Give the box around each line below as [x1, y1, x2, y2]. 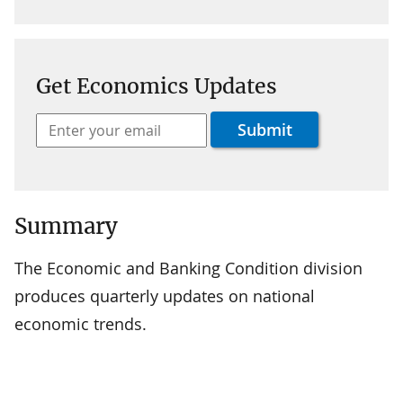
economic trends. [14, 312, 147, 335]
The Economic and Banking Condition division [14, 256, 363, 279]
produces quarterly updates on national [14, 284, 315, 307]
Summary [14, 211, 118, 240]
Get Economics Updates [36, 72, 277, 99]
